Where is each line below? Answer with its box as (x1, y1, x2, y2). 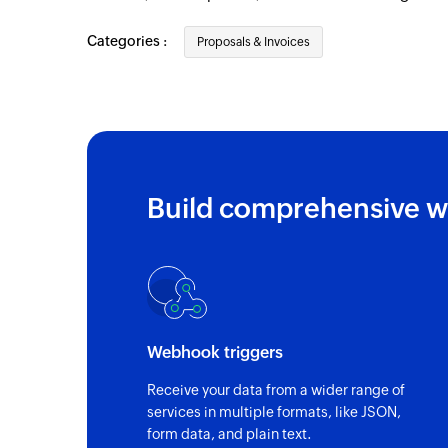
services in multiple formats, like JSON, (147, 404, 401, 421)
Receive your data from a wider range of (147, 382, 405, 399)
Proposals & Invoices (197, 35, 310, 49)
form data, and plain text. (147, 426, 312, 443)
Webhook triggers (147, 343, 283, 363)
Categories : (87, 33, 170, 49)
